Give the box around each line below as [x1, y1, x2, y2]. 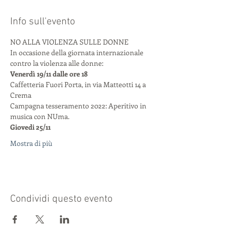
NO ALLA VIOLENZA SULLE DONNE [10, 37, 129, 47]
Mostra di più [10, 138, 52, 148]
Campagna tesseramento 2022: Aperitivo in [10, 101, 148, 110]
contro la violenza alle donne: [10, 58, 103, 68]
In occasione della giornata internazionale [10, 48, 145, 57]
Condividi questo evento [10, 193, 112, 205]
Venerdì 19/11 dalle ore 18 [10, 69, 88, 79]
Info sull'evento [10, 16, 75, 28]
